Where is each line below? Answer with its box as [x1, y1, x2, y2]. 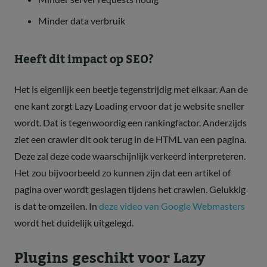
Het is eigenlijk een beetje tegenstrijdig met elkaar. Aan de [14, 83, 248, 95]
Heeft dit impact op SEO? [14, 48, 154, 71]
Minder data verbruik [38, 14, 125, 26]
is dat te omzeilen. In [14, 200, 99, 212]
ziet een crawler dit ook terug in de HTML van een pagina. [14, 133, 246, 145]
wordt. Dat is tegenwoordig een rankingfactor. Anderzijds [14, 116, 247, 128]
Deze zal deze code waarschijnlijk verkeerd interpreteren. [14, 150, 246, 162]
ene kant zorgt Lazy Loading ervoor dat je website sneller [14, 100, 244, 111]
